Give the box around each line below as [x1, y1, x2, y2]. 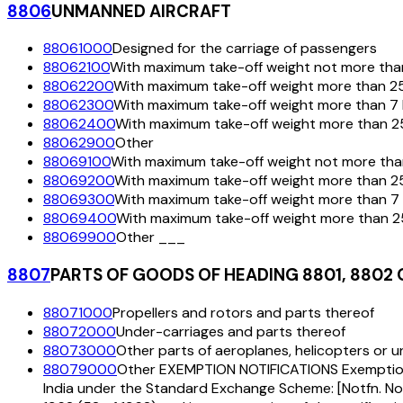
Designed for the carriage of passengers [112, 39, 377, 58]
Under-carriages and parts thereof [116, 321, 345, 341]
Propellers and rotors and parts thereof [112, 302, 374, 322]
